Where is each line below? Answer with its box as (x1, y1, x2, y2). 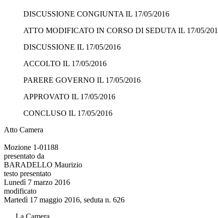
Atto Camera (4, 125, 43, 134)
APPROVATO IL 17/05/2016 (23, 92, 115, 101)
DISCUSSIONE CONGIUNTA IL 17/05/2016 (23, 9, 169, 18)
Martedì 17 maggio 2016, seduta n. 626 (4, 195, 125, 204)
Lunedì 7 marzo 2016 (4, 178, 70, 186)
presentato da (4, 151, 44, 160)
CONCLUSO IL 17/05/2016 (23, 109, 112, 117)
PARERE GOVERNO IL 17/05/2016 (23, 75, 141, 84)
